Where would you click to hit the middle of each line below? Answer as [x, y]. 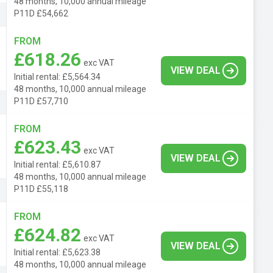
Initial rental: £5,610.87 [57, 164]
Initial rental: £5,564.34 [57, 76]
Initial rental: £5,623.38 [57, 252]
